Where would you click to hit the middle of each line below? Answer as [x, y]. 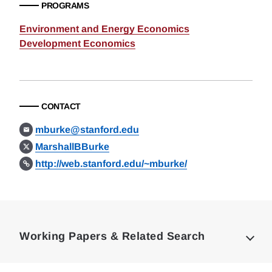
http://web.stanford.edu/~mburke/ [111, 164]
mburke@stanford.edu [87, 130]
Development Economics [77, 43]
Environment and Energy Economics [104, 29]
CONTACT [61, 106]
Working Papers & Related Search [112, 236]
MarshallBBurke [73, 147]
